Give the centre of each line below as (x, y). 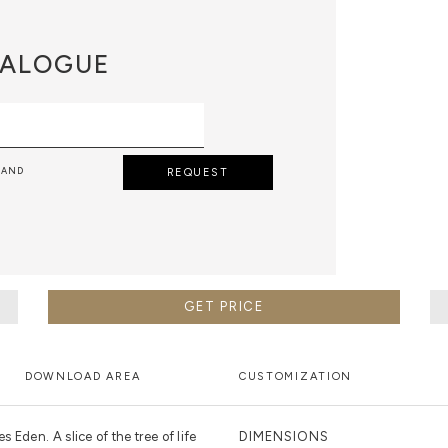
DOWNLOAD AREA (82, 376)
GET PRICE (224, 306)
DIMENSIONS (284, 436)
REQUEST (197, 173)
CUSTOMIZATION (295, 376)
